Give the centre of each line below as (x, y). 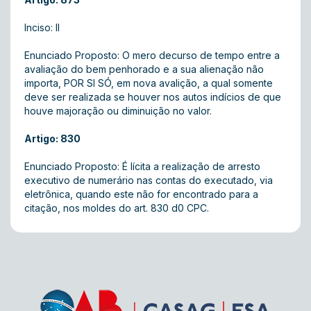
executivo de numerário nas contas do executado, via (149, 180)
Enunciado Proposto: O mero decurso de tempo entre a (152, 55)
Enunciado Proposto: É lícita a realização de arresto (142, 166)
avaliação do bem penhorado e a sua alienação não (144, 69)
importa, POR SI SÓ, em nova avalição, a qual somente (149, 83)
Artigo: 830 (52, 138)
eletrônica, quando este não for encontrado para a (141, 194)
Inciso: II (42, 27)
